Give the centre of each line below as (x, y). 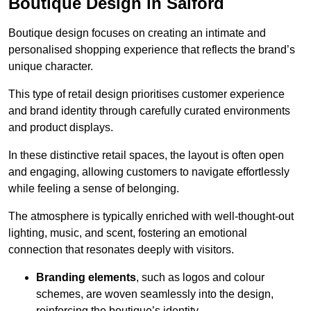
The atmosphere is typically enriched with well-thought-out (151, 216)
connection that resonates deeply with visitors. (121, 249)
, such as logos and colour (200, 277)
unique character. (51, 66)
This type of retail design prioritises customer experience (146, 94)
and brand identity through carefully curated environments (149, 110)
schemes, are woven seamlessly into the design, (155, 294)
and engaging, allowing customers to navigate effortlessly (149, 171)
